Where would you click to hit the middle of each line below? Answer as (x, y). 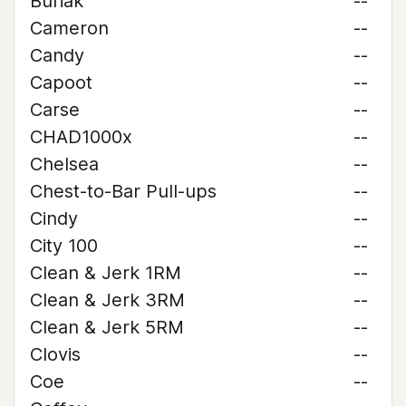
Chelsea (64, 164)
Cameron (69, 28)
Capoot (61, 82)
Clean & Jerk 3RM (107, 300)
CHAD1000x (81, 137)
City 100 (64, 246)
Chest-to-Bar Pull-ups (123, 191)
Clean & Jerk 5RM (107, 327)
